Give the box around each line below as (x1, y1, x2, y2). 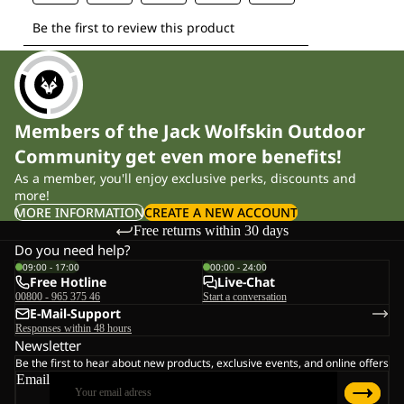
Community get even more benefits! (14, 144, 342, 170)
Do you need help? (14, 241, 131, 260)
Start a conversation (202, 290, 287, 304)
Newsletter (14, 336, 81, 355)
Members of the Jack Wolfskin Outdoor (14, 119, 365, 144)
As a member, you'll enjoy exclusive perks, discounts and (14, 170, 356, 188)
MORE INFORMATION (14, 204, 144, 222)
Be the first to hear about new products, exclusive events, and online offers (15, 355, 389, 372)
